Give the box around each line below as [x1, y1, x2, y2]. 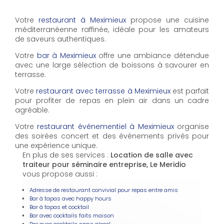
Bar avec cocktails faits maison [29, 211, 114, 220]
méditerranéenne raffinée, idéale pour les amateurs [15, 24, 209, 35]
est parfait [170, 86, 209, 96]
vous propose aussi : [22, 169, 97, 179]
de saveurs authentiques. [15, 34, 106, 44]
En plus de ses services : [22, 150, 110, 160]
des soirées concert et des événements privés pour [15, 131, 209, 141]
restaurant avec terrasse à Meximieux [36, 86, 170, 96]
